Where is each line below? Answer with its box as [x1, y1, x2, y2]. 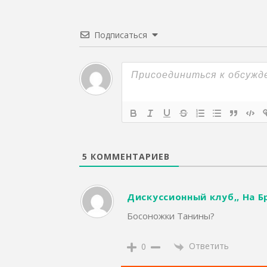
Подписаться [94, 29, 147, 41]
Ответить [189, 240, 229, 252]
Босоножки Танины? [127, 210, 215, 222]
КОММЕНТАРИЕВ [88, 151, 170, 163]
